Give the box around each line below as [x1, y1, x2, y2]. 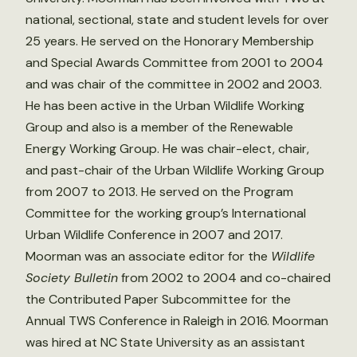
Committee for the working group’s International [25, 204, 306, 222]
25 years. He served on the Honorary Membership [25, 32, 314, 49]
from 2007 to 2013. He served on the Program [25, 182, 293, 200]
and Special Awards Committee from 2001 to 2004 [25, 53, 324, 71]
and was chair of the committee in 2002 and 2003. [25, 75, 322, 92]
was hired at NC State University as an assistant [25, 333, 305, 351]
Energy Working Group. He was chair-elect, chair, [25, 139, 309, 157]
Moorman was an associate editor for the [25, 247, 271, 265]
